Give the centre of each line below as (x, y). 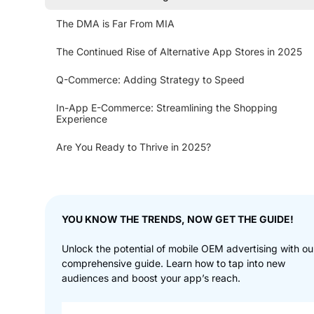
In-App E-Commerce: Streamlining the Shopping (167, 108)
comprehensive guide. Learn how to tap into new (173, 264)
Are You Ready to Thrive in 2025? (134, 147)
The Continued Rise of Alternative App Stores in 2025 (179, 52)
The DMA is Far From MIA (115, 24)
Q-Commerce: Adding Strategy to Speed (150, 80)
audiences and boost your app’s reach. (151, 278)
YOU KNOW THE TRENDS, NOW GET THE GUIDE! (178, 219)
